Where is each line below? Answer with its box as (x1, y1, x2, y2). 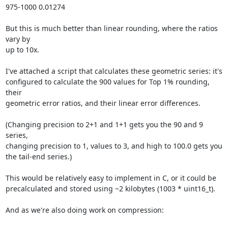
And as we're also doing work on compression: (5, 205, 164, 215)
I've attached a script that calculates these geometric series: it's (5, 66, 222, 76)
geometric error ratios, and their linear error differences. (5, 98, 201, 108)
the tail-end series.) (5, 152, 72, 161)
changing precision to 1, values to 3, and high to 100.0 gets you (5, 141, 222, 151)
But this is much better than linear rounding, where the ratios (5, 23, 218, 33)
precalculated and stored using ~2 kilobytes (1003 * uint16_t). (5, 184, 215, 193)
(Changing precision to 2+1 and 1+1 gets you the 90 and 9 (5, 120, 203, 129)
